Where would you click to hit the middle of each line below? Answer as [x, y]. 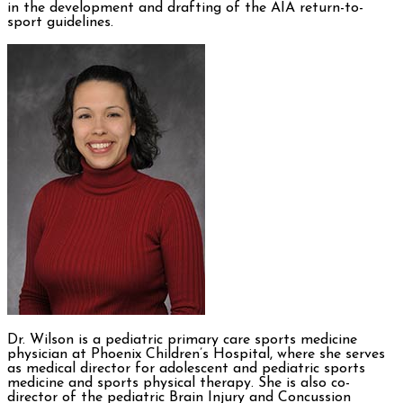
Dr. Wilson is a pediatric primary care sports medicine [182, 340]
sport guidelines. [60, 23]
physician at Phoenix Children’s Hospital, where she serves [196, 355]
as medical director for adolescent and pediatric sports [186, 369]
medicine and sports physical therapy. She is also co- [179, 384]
